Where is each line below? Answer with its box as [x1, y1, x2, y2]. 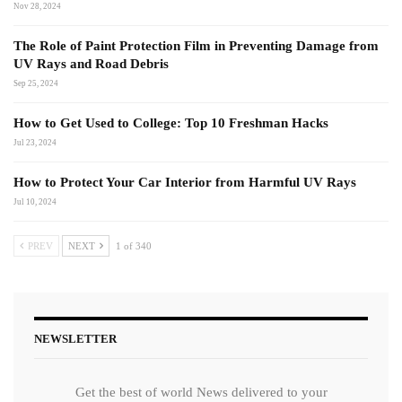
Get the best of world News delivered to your [74, 385, 328, 400]
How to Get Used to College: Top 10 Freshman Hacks [13, 115, 328, 130]
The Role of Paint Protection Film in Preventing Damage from [13, 38, 379, 53]
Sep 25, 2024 [13, 78, 58, 88]
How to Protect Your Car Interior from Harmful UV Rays [13, 174, 356, 189]
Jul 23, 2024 [13, 137, 57, 147]
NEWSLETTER [34, 331, 117, 345]
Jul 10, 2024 [13, 197, 57, 206]
